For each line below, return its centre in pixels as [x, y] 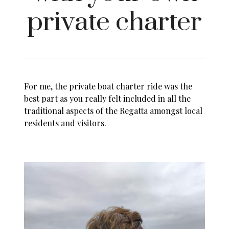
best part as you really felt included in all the [108, 98]
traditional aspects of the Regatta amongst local [113, 110]
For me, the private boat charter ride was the [108, 86]
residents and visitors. [65, 123]
